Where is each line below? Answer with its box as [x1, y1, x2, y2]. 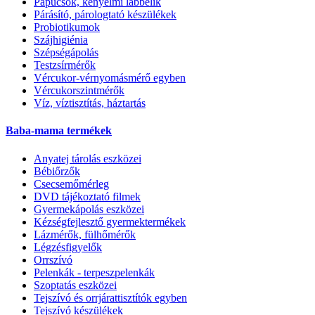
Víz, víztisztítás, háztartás [34, 97, 146, 109]
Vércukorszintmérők [34, 84, 124, 96]
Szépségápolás [34, 46, 98, 58]
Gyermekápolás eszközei [34, 202, 144, 215]
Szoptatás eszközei [34, 278, 117, 291]
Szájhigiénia [34, 34, 88, 46]
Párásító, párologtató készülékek [34, 8, 176, 20]
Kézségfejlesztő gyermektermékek [34, 215, 186, 228]
